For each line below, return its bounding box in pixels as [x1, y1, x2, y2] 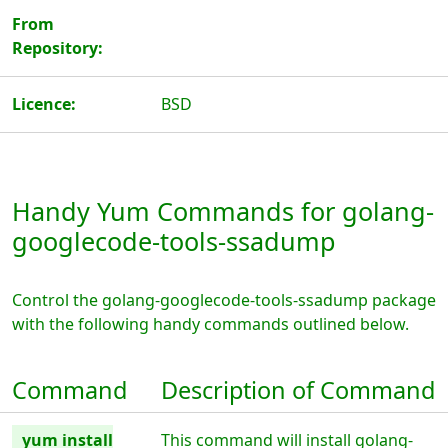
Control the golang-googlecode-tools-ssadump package [12, 289, 436, 311]
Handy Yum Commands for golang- [12, 194, 434, 228]
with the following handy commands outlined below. [12, 313, 409, 335]
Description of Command [161, 374, 436, 406]
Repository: [12, 37, 103, 59]
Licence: [12, 93, 76, 115]
